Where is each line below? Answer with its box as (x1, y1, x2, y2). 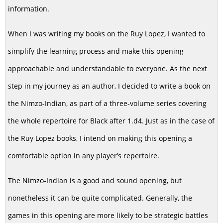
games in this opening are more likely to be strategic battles (8, 210, 208, 220)
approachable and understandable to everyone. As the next (8, 63, 207, 73)
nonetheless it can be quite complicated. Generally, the (8, 193, 192, 203)
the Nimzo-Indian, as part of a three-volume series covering (8, 98, 207, 108)
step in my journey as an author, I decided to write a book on (8, 81, 211, 91)
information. (8, 3, 49, 13)
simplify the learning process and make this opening (8, 46, 184, 56)
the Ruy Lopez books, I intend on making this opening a (8, 133, 192, 143)
